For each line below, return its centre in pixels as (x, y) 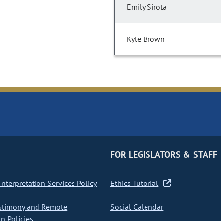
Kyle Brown (146, 39)
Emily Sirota (147, 7)
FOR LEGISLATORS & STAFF (164, 155)
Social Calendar (137, 207)
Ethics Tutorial (134, 183)
